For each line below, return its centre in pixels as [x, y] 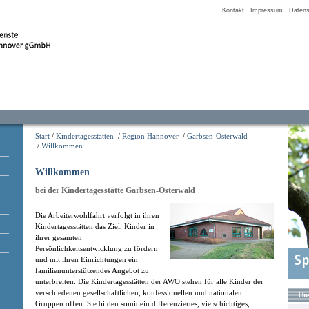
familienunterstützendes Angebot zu [92, 270]
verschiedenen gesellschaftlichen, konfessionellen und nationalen [139, 292]
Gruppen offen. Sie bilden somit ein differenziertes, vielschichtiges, [142, 303]
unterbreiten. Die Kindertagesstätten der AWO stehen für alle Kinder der [149, 281]
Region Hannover [150, 136]
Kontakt [233, 10]
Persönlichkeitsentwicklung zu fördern [97, 248]
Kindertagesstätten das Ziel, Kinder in [95, 226]
